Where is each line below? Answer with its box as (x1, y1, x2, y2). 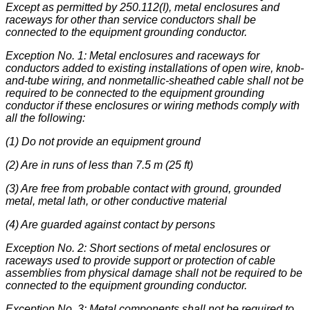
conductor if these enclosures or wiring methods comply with (6, 100, 300, 112)
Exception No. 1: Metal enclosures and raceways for (6, 50, 259, 62)
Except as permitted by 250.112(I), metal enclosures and (6, 1, 280, 14)
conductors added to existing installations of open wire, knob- (6, 62, 304, 75)
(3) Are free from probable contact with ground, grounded (6, 183, 281, 195)
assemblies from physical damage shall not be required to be (6, 267, 302, 280)
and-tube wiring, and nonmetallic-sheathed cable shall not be (6, 75, 304, 87)
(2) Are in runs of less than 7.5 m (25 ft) (6, 159, 193, 172)
